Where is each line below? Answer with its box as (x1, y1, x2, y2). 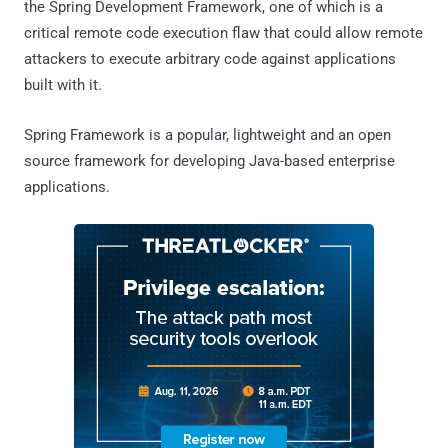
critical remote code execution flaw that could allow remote (24, 23, 423, 42)
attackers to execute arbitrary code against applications (24, 49, 396, 68)
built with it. (24, 75, 102, 94)
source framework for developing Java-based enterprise (24, 151, 395, 170)
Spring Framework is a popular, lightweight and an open (24, 125, 391, 144)
